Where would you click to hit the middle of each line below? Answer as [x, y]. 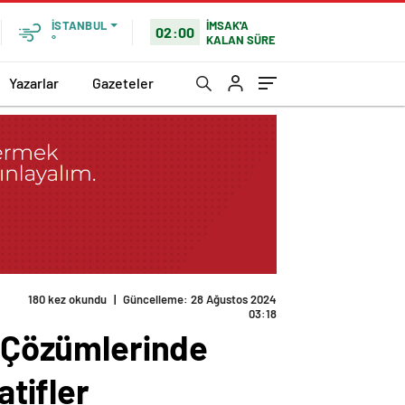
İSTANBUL [79, 25]
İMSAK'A [228, 25]
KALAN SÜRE [241, 39]
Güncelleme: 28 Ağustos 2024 [200, 300]
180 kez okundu [67, 300]
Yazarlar [34, 82]
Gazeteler [123, 82]
